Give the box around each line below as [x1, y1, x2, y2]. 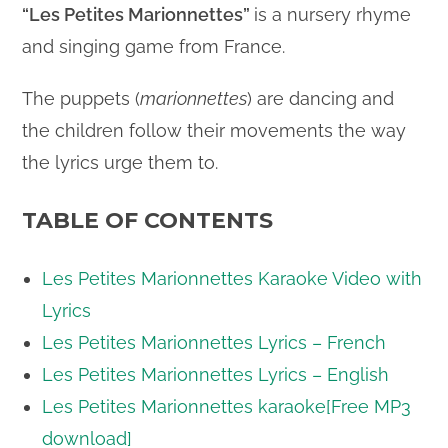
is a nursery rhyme [254, 3, 412, 25]
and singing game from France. [22, 35, 286, 57]
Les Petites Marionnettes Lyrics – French [42, 331, 387, 353]
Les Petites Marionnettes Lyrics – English [42, 363, 390, 385]
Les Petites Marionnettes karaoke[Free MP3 [42, 395, 412, 417]
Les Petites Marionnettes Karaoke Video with [42, 267, 423, 289]
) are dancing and [247, 87, 395, 109]
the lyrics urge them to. [22, 151, 219, 173]
